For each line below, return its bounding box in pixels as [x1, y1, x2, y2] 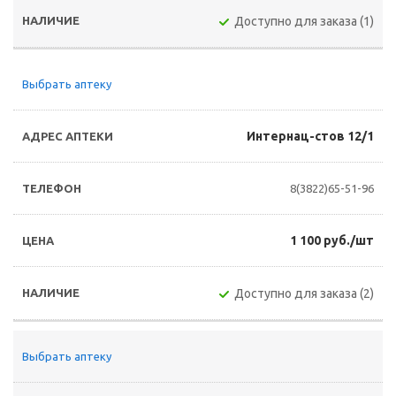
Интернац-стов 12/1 [247, 129, 374, 143]
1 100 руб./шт [290, 233, 374, 247]
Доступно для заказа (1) [234, 14, 374, 28]
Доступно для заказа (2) [234, 286, 374, 301]
